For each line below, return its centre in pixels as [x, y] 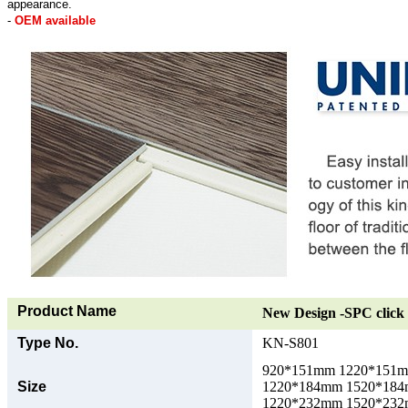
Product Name [67, 311]
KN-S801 [291, 342]
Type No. [48, 342]
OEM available [55, 20]
